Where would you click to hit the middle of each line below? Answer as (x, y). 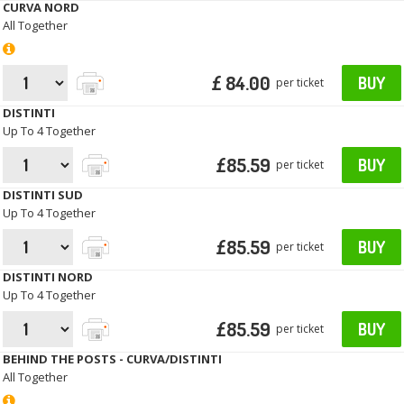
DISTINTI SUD (43, 195)
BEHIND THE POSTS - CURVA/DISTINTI (113, 359)
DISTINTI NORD (48, 277)
